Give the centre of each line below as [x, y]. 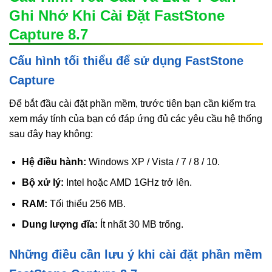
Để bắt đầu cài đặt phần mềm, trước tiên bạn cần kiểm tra [132, 103]
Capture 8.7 [49, 34]
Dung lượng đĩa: [59, 225]
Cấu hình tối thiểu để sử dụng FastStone [126, 60]
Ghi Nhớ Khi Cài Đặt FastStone [117, 15]
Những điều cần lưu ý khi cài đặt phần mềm [136, 255]
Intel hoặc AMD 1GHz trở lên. [127, 183]
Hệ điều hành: [54, 161]
